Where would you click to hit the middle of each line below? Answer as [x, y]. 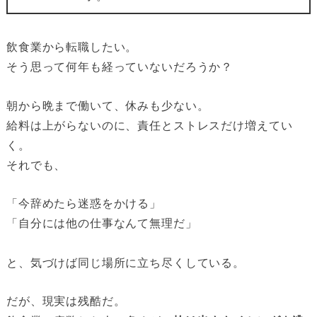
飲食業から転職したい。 [72, 47]
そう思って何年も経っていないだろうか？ [120, 67]
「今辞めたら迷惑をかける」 [84, 203]
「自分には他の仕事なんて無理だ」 [102, 223]
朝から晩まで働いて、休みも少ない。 [108, 105]
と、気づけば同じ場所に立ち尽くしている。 [125, 262]
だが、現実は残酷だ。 [66, 300]
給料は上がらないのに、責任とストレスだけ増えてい [149, 125]
